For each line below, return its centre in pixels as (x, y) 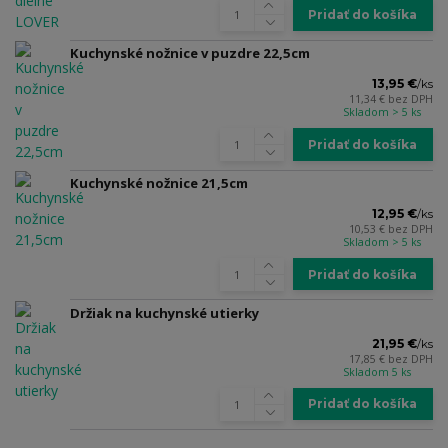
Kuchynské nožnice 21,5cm (159, 182)
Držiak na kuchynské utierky (164, 312)
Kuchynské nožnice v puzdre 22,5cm (190, 53)
